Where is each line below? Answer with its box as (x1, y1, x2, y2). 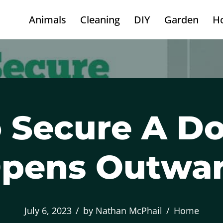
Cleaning (80, 13, 120, 26)
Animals (29, 13, 66, 26)
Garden (164, 13, 199, 26)
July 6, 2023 (24, 205, 72, 217)
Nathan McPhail (95, 205, 162, 217)
